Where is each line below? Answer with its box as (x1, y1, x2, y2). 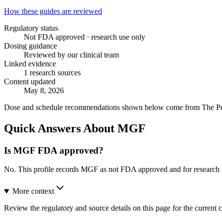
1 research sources (24, 68, 81, 77)
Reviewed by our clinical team (24, 50, 119, 59)
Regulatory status (4, 23, 58, 32)
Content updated (4, 77, 55, 86)
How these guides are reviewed (4, 6, 102, 15)
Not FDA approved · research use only (24, 32, 145, 41)
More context (12, 187, 54, 196)
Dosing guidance (4, 41, 57, 50)
